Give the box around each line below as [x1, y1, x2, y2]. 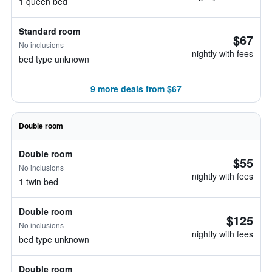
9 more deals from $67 [90, 83, 182, 95]
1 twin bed [19, 175, 58, 188]
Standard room [19, 25, 80, 37]
